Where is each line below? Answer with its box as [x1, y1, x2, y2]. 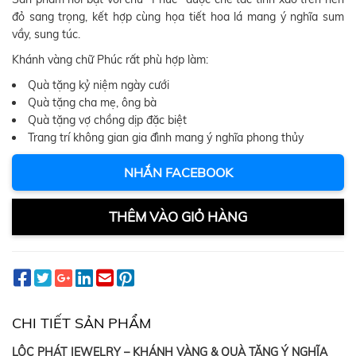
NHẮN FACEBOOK [123, 164, 233, 180]
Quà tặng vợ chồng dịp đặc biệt [28, 112, 187, 127]
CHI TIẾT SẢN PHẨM [12, 313, 151, 332]
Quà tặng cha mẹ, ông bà [28, 95, 157, 110]
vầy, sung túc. [12, 26, 80, 41]
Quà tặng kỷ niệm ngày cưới [28, 77, 169, 92]
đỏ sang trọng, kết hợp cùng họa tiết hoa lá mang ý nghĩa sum [12, 9, 344, 24]
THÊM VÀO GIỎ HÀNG [109, 207, 247, 225]
